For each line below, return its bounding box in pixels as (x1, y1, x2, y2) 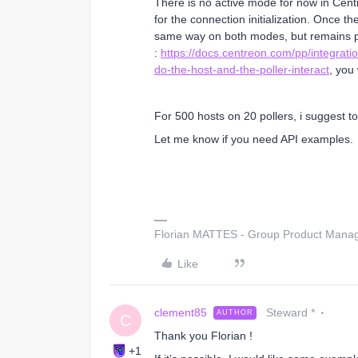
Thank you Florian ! (154, 329, 253, 342)
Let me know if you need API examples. (154, 133, 353, 145)
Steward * (266, 306, 315, 319)
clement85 (154, 306, 207, 319)
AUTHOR (217, 308, 253, 316)
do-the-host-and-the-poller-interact (154, 63, 329, 76)
